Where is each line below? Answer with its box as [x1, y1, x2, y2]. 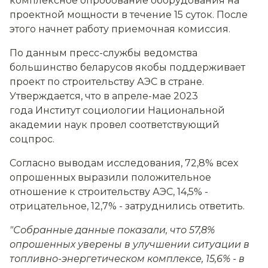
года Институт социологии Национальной [10, 105, 225, 117]
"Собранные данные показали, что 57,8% [10, 224, 215, 236]
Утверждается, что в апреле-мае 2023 [10, 90, 198, 102]
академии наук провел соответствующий [10, 119, 220, 131]
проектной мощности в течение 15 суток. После [10, 9, 248, 21]
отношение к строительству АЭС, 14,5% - [10, 186, 208, 198]
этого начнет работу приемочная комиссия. [10, 23, 230, 35]
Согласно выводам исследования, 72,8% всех [10, 157, 238, 169]
